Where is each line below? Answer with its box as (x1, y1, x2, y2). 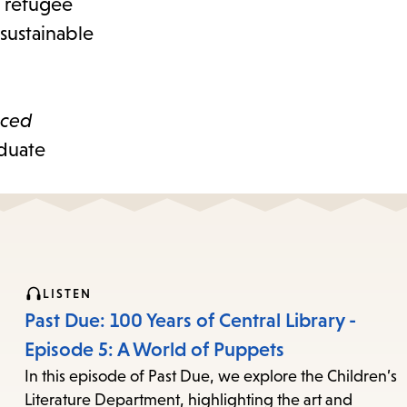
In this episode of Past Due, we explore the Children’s (24, 367, 397, 386)
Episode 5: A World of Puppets (24, 338, 284, 362)
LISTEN (42, 286, 92, 302)
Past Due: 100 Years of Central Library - (24, 309, 356, 333)
